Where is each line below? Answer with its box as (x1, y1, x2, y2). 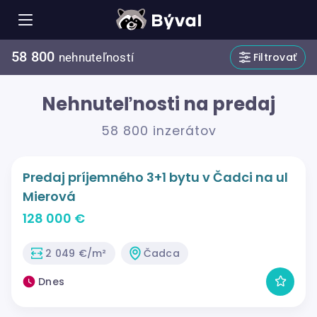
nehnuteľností (58, 51, 134, 64)
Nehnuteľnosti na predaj (42, 91, 275, 117)
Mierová (23, 187, 76, 205)
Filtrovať (253, 50, 296, 64)
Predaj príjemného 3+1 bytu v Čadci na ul (23, 168, 288, 186)
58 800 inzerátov (100, 122, 217, 140)
